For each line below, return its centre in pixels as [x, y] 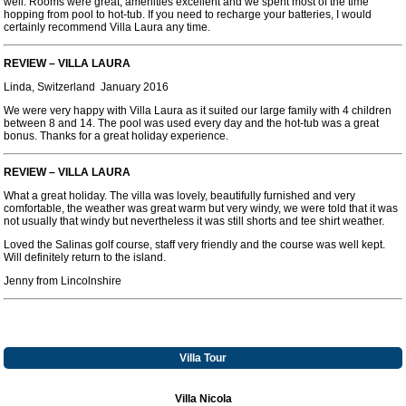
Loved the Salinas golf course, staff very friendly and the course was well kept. [194, 245]
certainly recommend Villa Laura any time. [107, 27]
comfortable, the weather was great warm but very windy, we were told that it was [201, 208]
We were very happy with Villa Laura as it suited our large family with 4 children [198, 111]
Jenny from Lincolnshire [63, 281]
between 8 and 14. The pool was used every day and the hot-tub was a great [191, 123]
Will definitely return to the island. [85, 257]
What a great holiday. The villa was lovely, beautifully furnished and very [179, 196]
